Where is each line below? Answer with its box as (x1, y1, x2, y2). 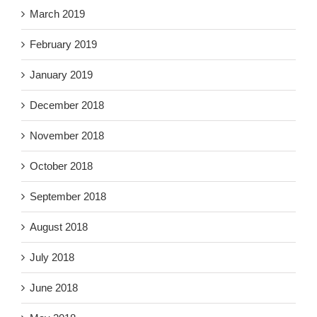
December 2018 (30, 99, 104, 112)
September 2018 (30, 190, 106, 203)
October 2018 (30, 160, 93, 173)
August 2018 (30, 221, 88, 234)
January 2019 (30, 69, 93, 81)
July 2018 (30, 251, 74, 264)
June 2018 (30, 282, 78, 294)
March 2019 (30, 8, 85, 21)
